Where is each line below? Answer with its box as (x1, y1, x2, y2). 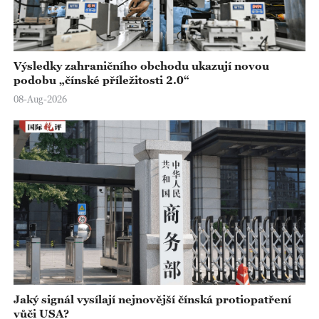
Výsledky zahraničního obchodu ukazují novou (13, 58, 269, 72)
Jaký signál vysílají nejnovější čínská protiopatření (13, 292, 291, 305)
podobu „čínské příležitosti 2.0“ (13, 73, 189, 86)
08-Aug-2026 (13, 93, 67, 105)
